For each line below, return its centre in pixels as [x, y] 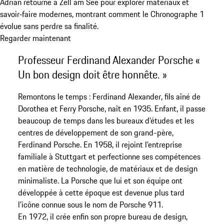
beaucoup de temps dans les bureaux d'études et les [106, 121]
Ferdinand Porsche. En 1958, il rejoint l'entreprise [100, 145]
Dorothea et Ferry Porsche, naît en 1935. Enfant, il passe [111, 109]
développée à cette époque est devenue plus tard [101, 193]
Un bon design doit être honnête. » [92, 74]
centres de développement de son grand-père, [95, 133]
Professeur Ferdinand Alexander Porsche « [109, 60]
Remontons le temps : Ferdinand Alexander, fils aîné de [109, 97]
